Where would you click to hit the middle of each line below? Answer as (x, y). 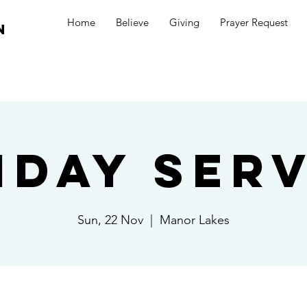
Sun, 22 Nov (110, 220)
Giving (184, 22)
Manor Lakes (195, 220)
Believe (132, 22)
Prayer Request (254, 22)
